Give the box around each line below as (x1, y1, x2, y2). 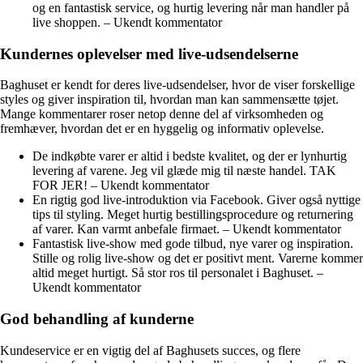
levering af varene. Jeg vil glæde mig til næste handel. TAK (32, 164, 336, 178)
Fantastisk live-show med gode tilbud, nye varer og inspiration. (32, 237, 353, 251)
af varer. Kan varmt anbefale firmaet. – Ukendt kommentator (32, 222, 341, 237)
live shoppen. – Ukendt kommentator (32, 15, 222, 29)
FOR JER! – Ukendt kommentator (32, 178, 209, 193)
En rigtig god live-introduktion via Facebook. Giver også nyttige (32, 193, 361, 207)
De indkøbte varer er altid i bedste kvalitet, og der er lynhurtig (32, 149, 347, 164)
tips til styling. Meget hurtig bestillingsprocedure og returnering (32, 207, 353, 222)
